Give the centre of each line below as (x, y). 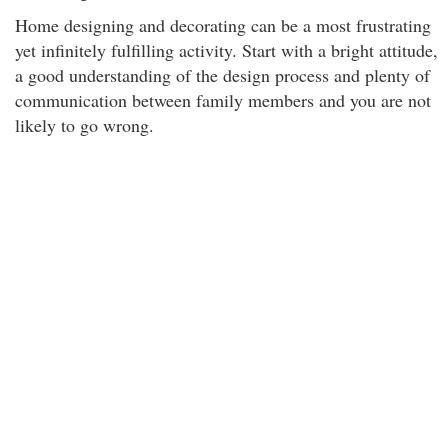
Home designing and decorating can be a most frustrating (223, 25)
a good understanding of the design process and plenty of (222, 75)
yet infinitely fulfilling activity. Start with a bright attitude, (226, 50)
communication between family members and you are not (223, 100)
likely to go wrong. (84, 125)
